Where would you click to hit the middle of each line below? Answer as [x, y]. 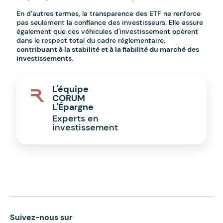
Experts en [76, 119]
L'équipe [71, 89]
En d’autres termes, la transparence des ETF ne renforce [109, 14]
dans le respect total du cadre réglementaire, [91, 41]
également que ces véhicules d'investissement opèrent [108, 32]
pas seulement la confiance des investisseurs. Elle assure [110, 23]
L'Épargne [73, 107]
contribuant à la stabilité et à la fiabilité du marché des [108, 50]
